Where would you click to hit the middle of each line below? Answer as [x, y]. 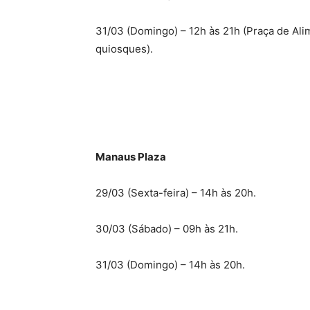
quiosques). [124, 49]
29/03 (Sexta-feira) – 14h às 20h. [176, 193]
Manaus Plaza [131, 157]
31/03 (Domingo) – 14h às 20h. [170, 265]
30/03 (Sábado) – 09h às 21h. [167, 229]
